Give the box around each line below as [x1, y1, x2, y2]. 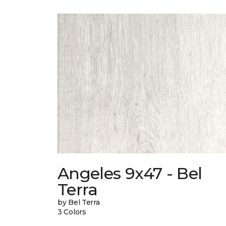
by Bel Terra [58, 198, 100, 207]
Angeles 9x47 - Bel [58, 163, 202, 184]
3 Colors [58, 207, 86, 217]
